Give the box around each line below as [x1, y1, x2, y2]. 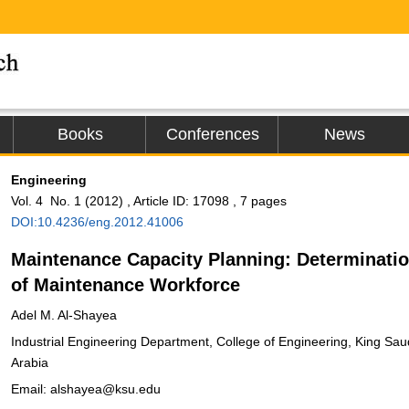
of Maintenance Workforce [11, 275, 240, 295]
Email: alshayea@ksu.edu [11, 382, 161, 396]
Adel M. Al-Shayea [11, 308, 117, 322]
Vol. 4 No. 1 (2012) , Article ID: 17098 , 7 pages [11, 194, 287, 208]
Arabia [11, 355, 48, 370]
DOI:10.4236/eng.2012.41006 [11, 215, 184, 229]
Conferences [165, 125, 259, 143]
